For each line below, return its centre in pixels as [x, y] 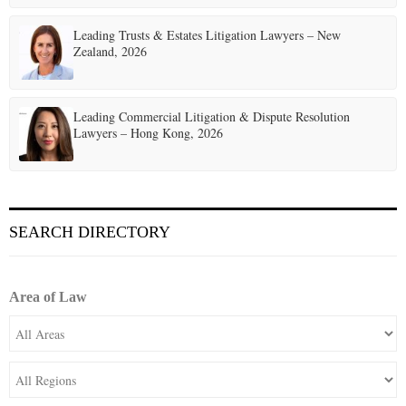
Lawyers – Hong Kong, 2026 [148, 133]
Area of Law [48, 297]
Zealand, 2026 [110, 51]
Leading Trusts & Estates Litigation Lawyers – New [207, 35]
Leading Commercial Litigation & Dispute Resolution [212, 116]
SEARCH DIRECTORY [90, 232]
